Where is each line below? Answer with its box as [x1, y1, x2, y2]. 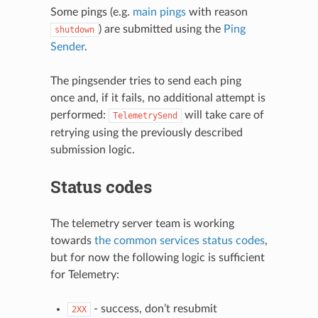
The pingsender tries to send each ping [50, 75, 241, 87]
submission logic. [50, 143, 135, 155]
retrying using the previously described [50, 126, 243, 138]
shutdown [54, 24, 94, 35]
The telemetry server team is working [50, 217, 234, 229]
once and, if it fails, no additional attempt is [50, 92, 265, 104]
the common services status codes [94, 234, 265, 246]
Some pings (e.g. [50, 6, 133, 18]
